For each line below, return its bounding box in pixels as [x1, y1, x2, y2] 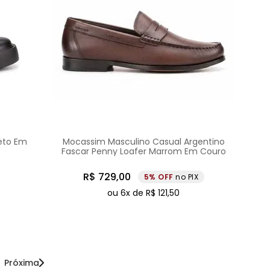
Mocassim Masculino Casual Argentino [62, 136, 225, 148]
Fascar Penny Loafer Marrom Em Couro [61, 145, 226, 158]
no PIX [175, 172, 199, 183]
